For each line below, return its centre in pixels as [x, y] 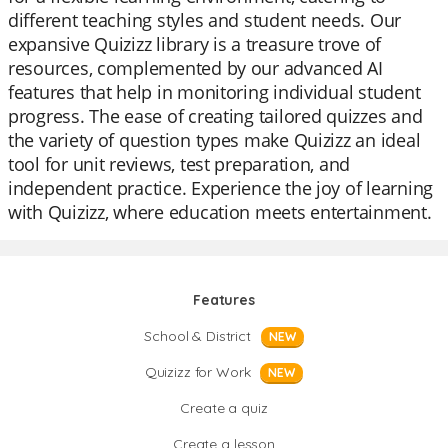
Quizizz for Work [197, 372]
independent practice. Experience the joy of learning [220, 188]
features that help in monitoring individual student [214, 92]
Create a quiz [224, 408]
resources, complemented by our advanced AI [195, 68]
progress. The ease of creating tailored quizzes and [215, 116]
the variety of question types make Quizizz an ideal [214, 140]
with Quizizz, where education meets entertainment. [220, 212]
